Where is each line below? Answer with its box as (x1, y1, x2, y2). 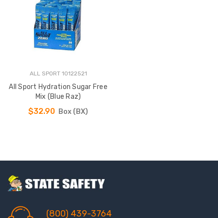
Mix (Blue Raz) (35, 92, 81, 101)
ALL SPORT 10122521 (29, 70, 87, 77)
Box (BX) (58, 108, 88, 116)
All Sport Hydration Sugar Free (9, 82, 108, 91)
